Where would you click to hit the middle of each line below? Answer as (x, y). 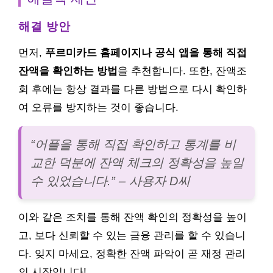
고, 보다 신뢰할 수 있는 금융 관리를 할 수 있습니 (132, 236)
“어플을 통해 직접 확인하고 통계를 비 (133, 144)
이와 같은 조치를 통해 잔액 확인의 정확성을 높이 (133, 217)
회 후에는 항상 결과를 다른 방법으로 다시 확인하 (133, 89)
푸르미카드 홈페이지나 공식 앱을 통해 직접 (146, 53)
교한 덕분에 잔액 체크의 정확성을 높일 (137, 163)
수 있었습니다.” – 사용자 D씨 (110, 181)
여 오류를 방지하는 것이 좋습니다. (98, 108)
